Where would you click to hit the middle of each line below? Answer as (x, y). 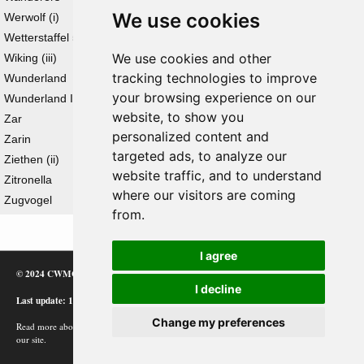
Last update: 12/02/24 (59, 300)
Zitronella (28, 180)
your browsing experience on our (214, 97)
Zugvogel (28, 200)
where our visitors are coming (204, 195)
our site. (31, 340)
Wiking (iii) (30, 58)
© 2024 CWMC (47, 273)
